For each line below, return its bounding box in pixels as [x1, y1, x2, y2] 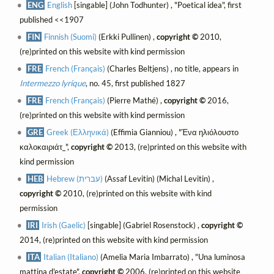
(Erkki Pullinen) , [97, 31, 157, 42]
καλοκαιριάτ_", [19, 141, 71, 152]
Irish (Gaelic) [42, 220, 86, 230]
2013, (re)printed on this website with [112, 141, 246, 152]
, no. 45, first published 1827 [85, 78, 185, 88]
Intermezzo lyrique [19, 78, 86, 88]
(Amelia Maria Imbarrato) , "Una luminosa [98, 251, 246, 262]
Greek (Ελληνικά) [46, 127, 109, 137]
